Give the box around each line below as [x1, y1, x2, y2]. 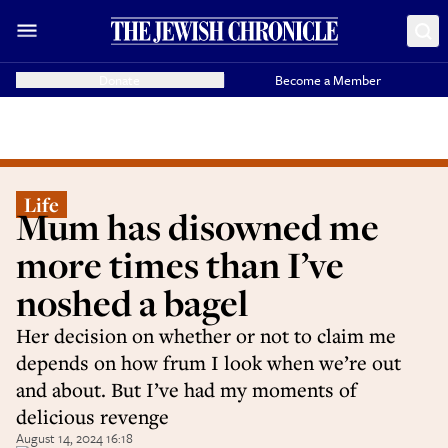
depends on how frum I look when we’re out [16, 349, 401, 376]
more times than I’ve [16, 240, 344, 289]
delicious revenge [16, 403, 169, 430]
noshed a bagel [16, 278, 248, 327]
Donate [99, 70, 141, 90]
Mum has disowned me [16, 202, 379, 251]
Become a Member [275, 70, 382, 90]
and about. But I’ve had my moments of [16, 376, 357, 403]
